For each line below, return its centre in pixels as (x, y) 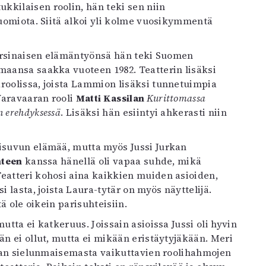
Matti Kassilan (111, 98)
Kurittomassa (176, 98)
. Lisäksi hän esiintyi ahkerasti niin (144, 112)
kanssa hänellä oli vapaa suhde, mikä (112, 161)
